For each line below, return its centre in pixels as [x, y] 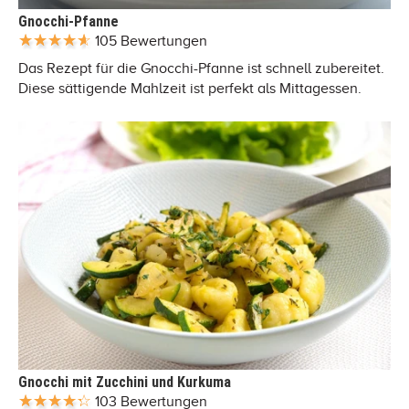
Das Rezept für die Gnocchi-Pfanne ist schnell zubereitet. [201, 68]
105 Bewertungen [151, 41]
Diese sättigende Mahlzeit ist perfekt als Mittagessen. [190, 88]
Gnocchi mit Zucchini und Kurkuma [125, 382]
